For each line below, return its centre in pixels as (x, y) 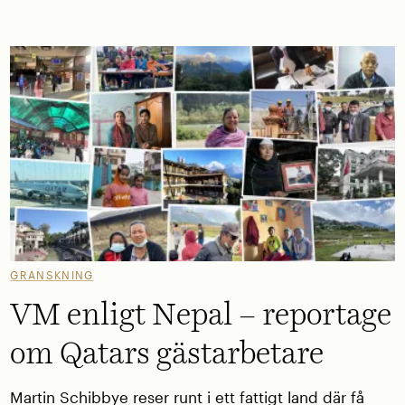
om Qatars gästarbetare (167, 355)
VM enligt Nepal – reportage (201, 316)
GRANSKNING (52, 275)
